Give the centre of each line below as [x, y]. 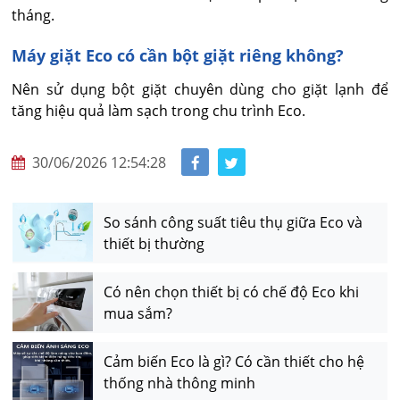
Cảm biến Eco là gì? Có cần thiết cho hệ [233, 361]
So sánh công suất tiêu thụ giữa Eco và [233, 222]
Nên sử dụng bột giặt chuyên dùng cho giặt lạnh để [200, 90]
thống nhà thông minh [179, 383]
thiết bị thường [154, 243]
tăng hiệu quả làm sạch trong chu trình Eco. [159, 111]
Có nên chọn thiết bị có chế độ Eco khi [231, 292]
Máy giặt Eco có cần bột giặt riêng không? [178, 56]
